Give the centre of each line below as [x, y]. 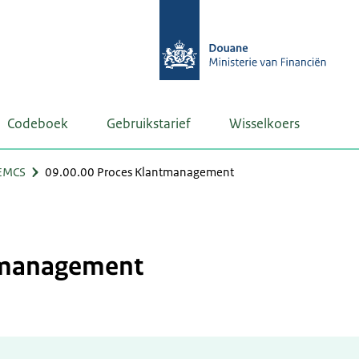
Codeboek [38, 123]
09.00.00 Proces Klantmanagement [139, 172]
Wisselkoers [264, 123]
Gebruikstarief [149, 123]
